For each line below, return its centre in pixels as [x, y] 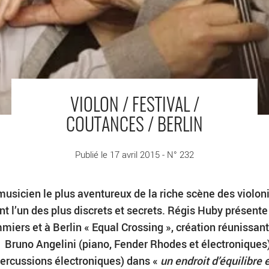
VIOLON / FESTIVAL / [134, 106]
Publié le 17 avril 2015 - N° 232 [134, 154]
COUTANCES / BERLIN [134, 126]
